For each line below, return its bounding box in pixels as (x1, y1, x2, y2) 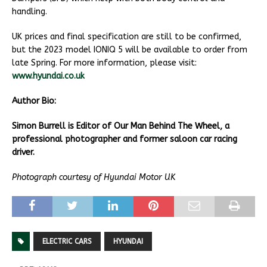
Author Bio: (12, 96, 56, 107)
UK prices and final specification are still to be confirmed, (12, 32, 241, 42)
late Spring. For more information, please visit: (12, 58, 197, 69)
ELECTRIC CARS (42, 237, 92, 246)
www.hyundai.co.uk (12, 71, 85, 82)
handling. (12, 7, 47, 17)
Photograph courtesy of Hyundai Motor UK (12, 172, 175, 183)
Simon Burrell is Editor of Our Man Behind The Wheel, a (12, 121, 229, 132)
